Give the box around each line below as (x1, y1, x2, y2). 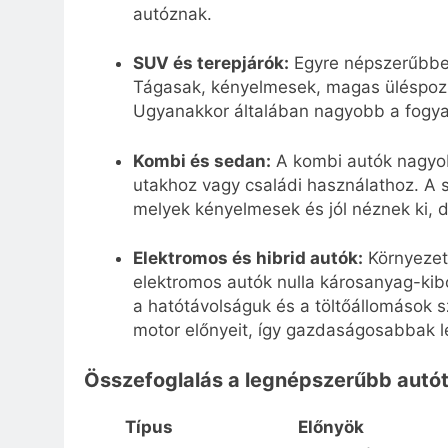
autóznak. (132, 3, 212, 24)
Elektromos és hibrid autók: (132, 248, 363, 269)
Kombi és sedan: (132, 150, 271, 171)
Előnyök (297, 416, 364, 437)
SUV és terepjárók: (132, 53, 289, 74)
